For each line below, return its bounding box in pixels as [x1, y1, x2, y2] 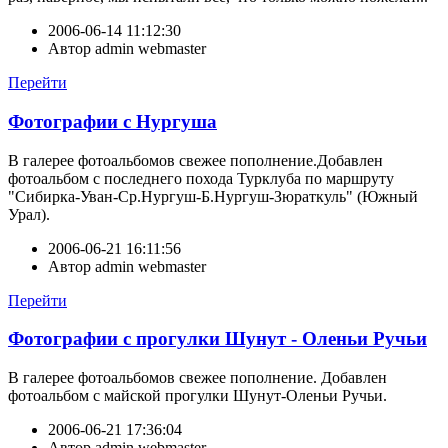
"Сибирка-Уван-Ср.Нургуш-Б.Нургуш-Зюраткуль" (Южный [8, 187, 418, 205]
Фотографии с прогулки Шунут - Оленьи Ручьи [8, 328, 427, 350]
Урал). [8, 205, 50, 223]
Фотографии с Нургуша [8, 111, 217, 133]
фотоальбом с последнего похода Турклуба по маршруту [8, 169, 394, 187]
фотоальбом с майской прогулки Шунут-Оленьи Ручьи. [8, 387, 387, 405]
